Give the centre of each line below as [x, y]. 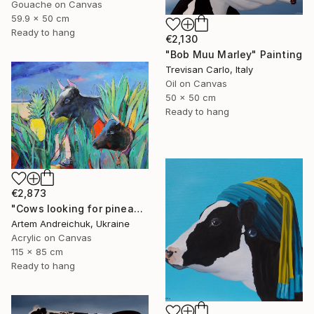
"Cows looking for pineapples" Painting [138, 208]
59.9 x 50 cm [40, 18]
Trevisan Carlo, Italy [209, 70]
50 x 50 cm [191, 98]
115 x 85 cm [37, 251]
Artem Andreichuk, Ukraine [70, 223]
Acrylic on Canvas [52, 237]
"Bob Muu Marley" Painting [234, 55]
